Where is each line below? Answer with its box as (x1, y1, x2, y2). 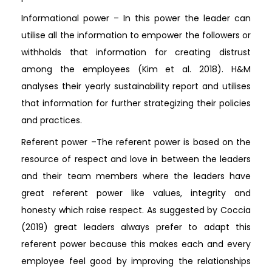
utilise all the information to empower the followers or (21, 29, 251, 41)
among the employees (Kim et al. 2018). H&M (21, 63, 251, 75)
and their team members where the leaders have (21, 169, 251, 182)
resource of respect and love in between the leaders (21, 152, 251, 165)
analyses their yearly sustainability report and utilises (21, 80, 251, 92)
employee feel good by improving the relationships (21, 254, 251, 267)
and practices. (21, 114, 82, 126)
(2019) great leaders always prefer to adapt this (21, 220, 251, 233)
